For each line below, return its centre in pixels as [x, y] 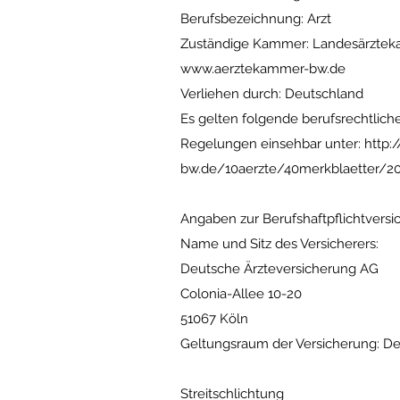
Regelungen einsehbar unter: [272, 144]
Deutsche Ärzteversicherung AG [279, 269]
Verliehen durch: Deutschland [272, 94]
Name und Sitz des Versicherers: [279, 244]
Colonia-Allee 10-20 [241, 294]
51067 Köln [214, 319]
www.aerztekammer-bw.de [263, 69]
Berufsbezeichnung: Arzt [256, 19]
